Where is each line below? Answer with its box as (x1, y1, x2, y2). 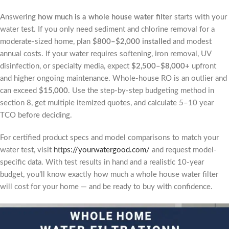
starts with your (172, 13, 227, 21)
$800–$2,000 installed (93, 38, 171, 45)
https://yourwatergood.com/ (54, 146, 150, 154)
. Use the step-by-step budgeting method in (68, 87, 214, 95)
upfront (190, 62, 216, 70)
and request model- (150, 146, 217, 154)
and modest (171, 38, 212, 45)
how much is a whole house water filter (38, 13, 172, 21)
